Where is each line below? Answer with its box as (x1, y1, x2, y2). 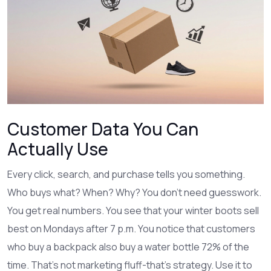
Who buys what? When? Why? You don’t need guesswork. (7, 185, 261, 199)
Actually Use (7, 137, 108, 160)
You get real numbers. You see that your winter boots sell (7, 203, 259, 217)
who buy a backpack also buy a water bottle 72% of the (7, 240, 249, 253)
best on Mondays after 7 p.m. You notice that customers (7, 221, 255, 235)
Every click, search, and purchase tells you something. (7, 167, 245, 181)
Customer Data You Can (7, 117, 198, 140)
